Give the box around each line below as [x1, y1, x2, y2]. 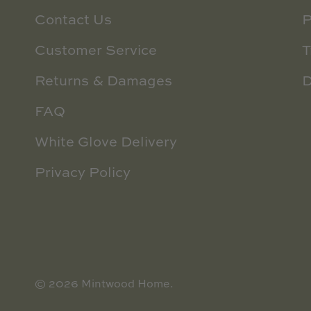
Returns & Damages [35, 74, 172, 89]
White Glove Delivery [35, 135, 177, 150]
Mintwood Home [81, 278, 170, 290]
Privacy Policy [35, 166, 131, 180]
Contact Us [35, 13, 112, 28]
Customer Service [35, 44, 157, 58]
